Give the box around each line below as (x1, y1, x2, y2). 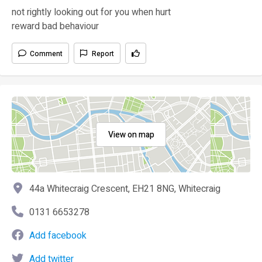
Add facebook (29, 228, 87, 243)
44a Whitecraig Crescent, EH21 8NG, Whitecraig (29, 181, 220, 196)
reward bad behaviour (12, 19, 99, 33)
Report (92, 48, 114, 59)
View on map (108, 128, 154, 141)
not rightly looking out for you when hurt (12, 5, 171, 19)
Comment (30, 48, 63, 59)
